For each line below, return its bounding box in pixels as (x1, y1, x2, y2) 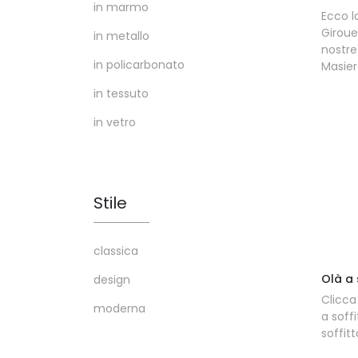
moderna (93, 300, 145, 316)
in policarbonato (93, 57, 185, 73)
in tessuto (93, 86, 149, 101)
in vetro (93, 114, 136, 130)
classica (93, 243, 138, 259)
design (93, 272, 130, 288)
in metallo (93, 28, 149, 44)
